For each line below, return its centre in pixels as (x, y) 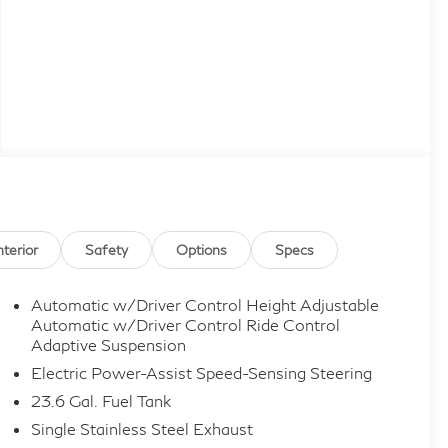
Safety (107, 249)
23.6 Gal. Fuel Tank (100, 401)
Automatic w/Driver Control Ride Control (185, 325)
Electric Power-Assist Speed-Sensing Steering (202, 373)
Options (201, 249)
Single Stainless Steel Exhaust (141, 429)
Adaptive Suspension (108, 345)
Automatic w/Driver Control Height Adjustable (204, 305)
